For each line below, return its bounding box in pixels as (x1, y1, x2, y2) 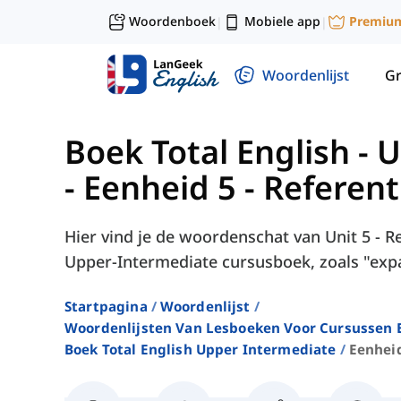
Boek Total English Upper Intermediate (64, 340, 337, 359)
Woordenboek (129, 13, 216, 30)
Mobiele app (244, 13, 320, 30)
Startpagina (64, 297, 148, 316)
